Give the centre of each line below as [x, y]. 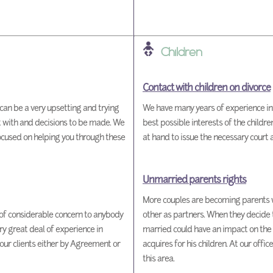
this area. [158, 258]
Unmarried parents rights [194, 179]
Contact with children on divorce [207, 87]
